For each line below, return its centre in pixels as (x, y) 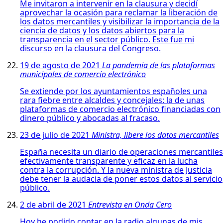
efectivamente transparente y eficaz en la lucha (109, 161)
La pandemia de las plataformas (159, 65)
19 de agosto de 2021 (61, 65)
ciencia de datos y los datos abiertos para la (102, 30)
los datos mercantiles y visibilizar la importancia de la (120, 21)
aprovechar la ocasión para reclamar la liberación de (119, 12)
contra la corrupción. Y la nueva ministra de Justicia (116, 169)
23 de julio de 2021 (56, 135)
